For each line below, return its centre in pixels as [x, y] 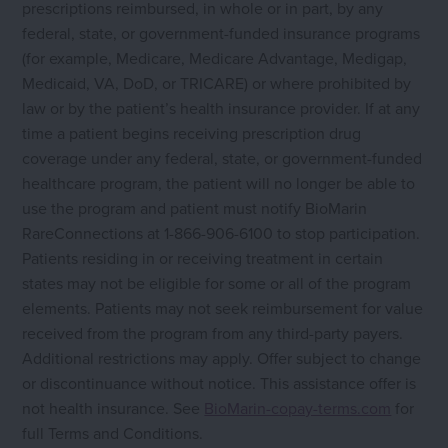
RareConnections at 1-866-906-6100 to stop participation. [221, 233]
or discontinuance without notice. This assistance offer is [219, 383]
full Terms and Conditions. [113, 433]
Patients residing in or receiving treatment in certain [203, 258]
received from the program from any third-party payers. [213, 333]
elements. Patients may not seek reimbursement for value [223, 308]
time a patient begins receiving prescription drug [192, 133]
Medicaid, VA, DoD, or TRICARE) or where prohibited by [217, 83]
